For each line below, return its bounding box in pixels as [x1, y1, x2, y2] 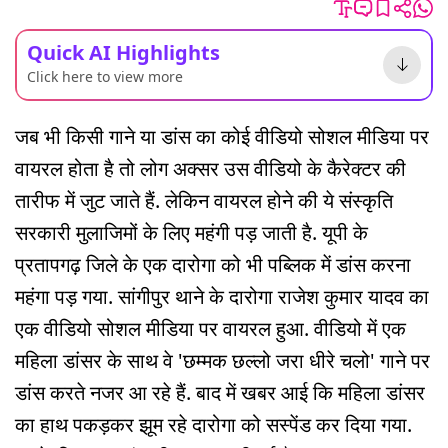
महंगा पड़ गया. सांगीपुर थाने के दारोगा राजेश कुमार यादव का [15, 282, 429, 310]
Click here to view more [27, 66, 183, 86]
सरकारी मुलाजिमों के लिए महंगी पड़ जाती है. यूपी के [15, 218, 368, 246]
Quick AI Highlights [27, 38, 220, 66]
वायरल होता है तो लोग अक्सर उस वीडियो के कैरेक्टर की [15, 154, 406, 182]
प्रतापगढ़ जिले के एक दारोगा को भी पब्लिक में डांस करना [15, 250, 411, 278]
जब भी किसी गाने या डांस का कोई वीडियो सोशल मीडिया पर [15, 122, 429, 150]
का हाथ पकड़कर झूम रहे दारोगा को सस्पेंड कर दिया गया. [15, 410, 412, 438]
